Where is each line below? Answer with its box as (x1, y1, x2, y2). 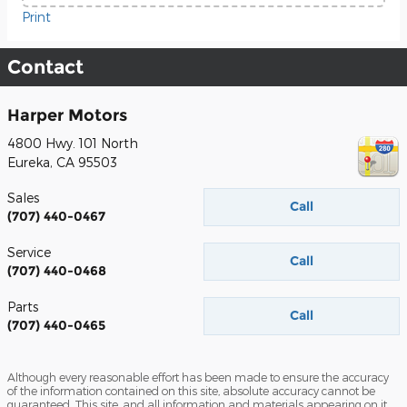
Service (7, 244, 51, 260)
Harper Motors (7, 104, 127, 124)
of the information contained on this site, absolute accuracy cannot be (7, 384, 375, 397)
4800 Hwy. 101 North (7, 135, 138, 151)
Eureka (7, 154, 50, 170)
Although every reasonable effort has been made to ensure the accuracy (7, 371, 389, 383)
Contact (7, 55, 84, 78)
